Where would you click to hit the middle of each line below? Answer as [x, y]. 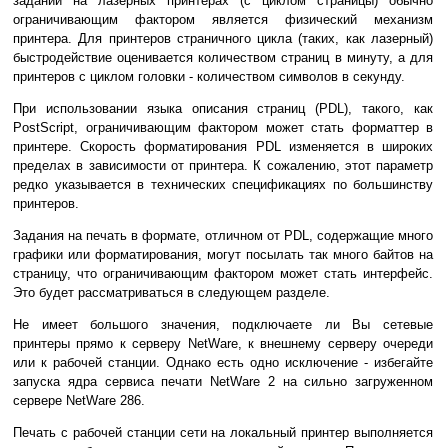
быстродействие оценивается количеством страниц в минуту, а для [223, 58]
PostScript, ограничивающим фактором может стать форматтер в [223, 128]
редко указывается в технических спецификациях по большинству [223, 185]
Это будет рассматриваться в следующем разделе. [171, 293]
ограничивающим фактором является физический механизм [223, 20]
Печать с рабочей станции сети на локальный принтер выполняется [223, 433]
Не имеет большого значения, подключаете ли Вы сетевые [223, 325]
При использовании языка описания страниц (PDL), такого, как [223, 109]
